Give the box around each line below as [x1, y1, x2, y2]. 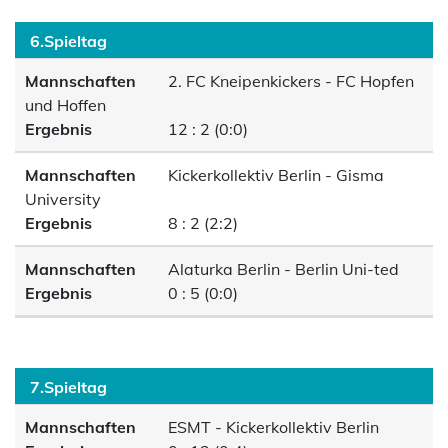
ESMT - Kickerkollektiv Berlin [164, 417, 380, 437]
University [25, 189, 101, 209]
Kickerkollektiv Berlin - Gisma [164, 165, 385, 185]
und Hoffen [25, 95, 106, 115]
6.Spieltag [30, 31, 107, 51]
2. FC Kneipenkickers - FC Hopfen [164, 71, 415, 91]
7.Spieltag [30, 377, 107, 397]
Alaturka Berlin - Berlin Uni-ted [164, 259, 400, 279]
